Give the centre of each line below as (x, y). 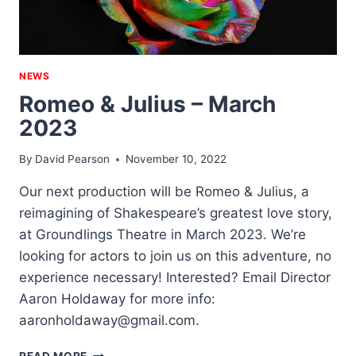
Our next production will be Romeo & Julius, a (164, 192)
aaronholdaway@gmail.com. (109, 321)
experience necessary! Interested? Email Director (175, 278)
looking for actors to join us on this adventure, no (175, 256)
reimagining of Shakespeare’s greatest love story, (176, 213)
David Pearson (73, 159)
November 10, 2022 (176, 159)
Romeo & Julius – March (147, 104)
